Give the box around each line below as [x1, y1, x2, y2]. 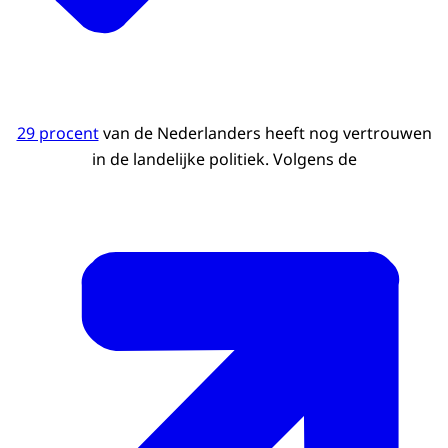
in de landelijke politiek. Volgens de [91, 148, 357, 171]
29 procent [16, 122, 99, 145]
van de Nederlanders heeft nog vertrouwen [98, 122, 432, 145]
